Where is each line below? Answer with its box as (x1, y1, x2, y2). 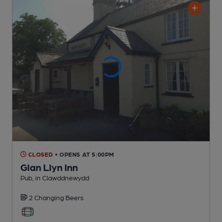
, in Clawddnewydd (32, 173, 89, 181)
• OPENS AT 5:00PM (55, 150, 115, 158)
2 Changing (29, 193, 65, 201)
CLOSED (26, 150, 54, 158)
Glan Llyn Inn (20, 161, 78, 173)
